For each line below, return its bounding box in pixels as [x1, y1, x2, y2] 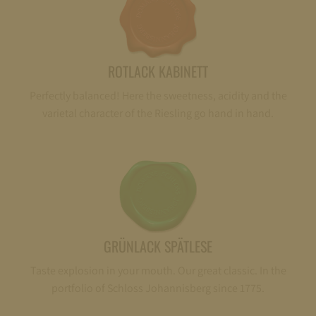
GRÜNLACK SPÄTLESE [104, 236, 212, 257]
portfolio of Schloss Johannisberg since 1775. [51, 281, 265, 296]
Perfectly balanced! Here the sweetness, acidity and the [29, 87, 287, 103]
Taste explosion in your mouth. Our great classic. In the [30, 263, 286, 279]
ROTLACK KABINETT [108, 60, 208, 82]
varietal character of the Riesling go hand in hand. [42, 105, 274, 121]
